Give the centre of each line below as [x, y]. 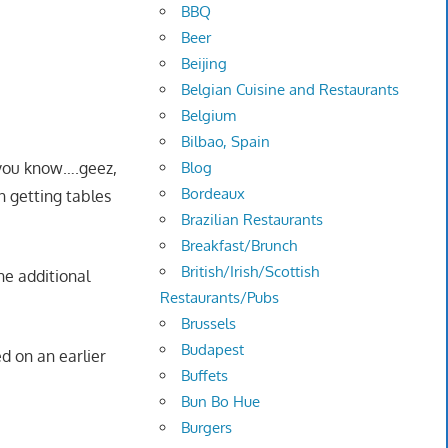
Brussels [209, 324]
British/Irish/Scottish [250, 272]
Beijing [204, 64]
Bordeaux [213, 194]
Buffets [205, 376]
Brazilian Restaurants [252, 220]
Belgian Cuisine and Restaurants [290, 90]
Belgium [209, 116]
